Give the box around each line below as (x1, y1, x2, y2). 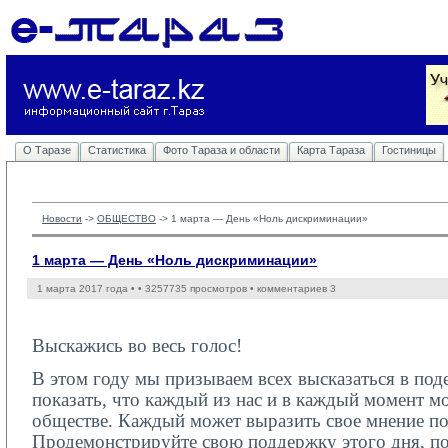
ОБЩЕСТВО (97, 213, 156, 224)
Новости (42, 213, 82, 224)
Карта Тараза (297, 144, 365, 156)
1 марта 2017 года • (37, 283, 138, 294)
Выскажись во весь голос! (32, 335, 242, 356)
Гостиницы (382, 144, 436, 156)
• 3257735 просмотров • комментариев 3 (138, 283, 336, 294)
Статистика (88, 144, 146, 156)
